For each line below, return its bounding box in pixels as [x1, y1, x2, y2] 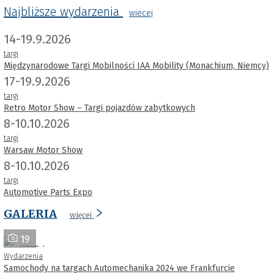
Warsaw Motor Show [4, 144, 83, 155]
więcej [69, 210, 92, 220]
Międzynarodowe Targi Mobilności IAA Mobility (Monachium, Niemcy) [4, 60, 269, 71]
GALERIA [4, 206, 57, 221]
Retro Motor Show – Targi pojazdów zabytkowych [4, 102, 195, 113]
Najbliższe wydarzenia [4, 4, 119, 20]
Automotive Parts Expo [4, 187, 92, 198]
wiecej [129, 8, 153, 19]
